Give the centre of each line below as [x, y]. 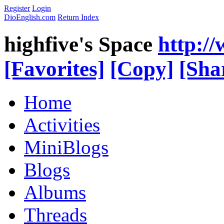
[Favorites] [54, 68]
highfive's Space [78, 44]
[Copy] [142, 68]
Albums [55, 192]
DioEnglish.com [30, 17]
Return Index [78, 17]
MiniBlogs [66, 147]
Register [17, 8]
